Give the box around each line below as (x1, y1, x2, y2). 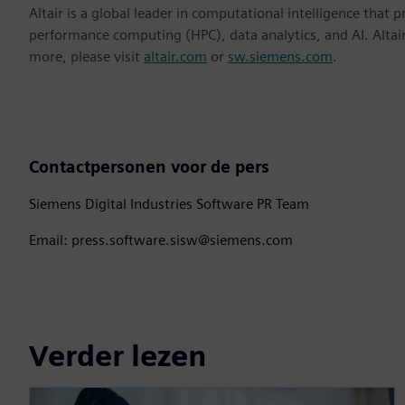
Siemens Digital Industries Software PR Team (29, 195, 309, 213)
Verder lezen (29, 337, 206, 373)
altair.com (144, 48, 207, 66)
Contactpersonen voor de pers (29, 157, 269, 177)
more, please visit (29, 48, 144, 66)
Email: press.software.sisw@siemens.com (29, 231, 293, 250)
